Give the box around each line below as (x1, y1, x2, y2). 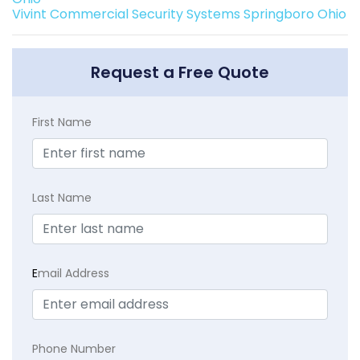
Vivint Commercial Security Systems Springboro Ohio (12, 5, 346, 24)
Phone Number (32, 341, 116, 358)
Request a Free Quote (91, 61, 269, 84)
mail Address (38, 265, 109, 282)
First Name (32, 114, 92, 131)
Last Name (32, 190, 92, 207)
